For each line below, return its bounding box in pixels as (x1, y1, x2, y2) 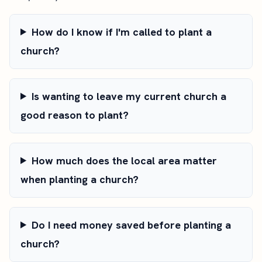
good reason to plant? (20, 108, 129, 122)
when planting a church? (20, 172, 139, 186)
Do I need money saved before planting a (32, 218, 232, 232)
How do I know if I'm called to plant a (32, 25, 212, 39)
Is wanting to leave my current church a (32, 89, 227, 103)
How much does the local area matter (32, 153, 218, 167)
